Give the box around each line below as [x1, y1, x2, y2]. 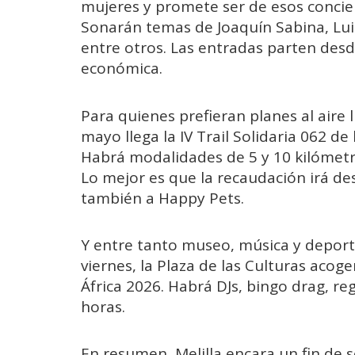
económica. [81, 58, 162, 79]
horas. [81, 296, 125, 317]
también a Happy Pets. [81, 187, 244, 208]
